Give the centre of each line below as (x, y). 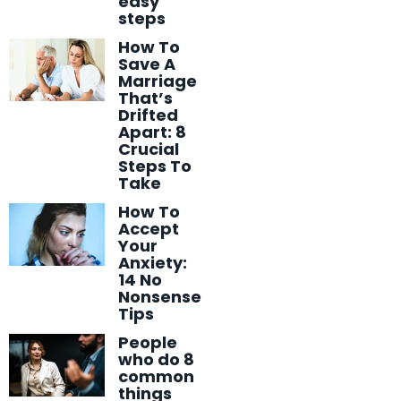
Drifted (148, 115)
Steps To (155, 166)
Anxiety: (153, 262)
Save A (147, 64)
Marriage (158, 81)
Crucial (149, 149)
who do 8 (156, 359)
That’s (145, 98)
